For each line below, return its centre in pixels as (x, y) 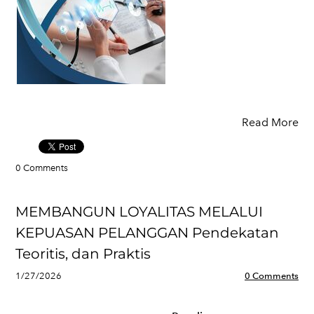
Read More (270, 122)
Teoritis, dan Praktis (83, 254)
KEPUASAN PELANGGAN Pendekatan (147, 233)
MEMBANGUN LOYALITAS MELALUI (139, 212)
